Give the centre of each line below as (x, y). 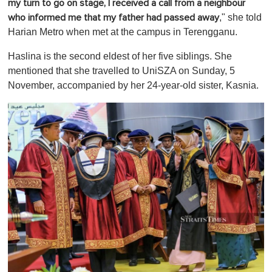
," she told (240, 17)
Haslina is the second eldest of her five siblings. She (120, 56)
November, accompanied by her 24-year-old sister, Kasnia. (133, 85)
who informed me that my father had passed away (114, 17)
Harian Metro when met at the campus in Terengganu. (123, 32)
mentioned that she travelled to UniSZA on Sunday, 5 (121, 70)
